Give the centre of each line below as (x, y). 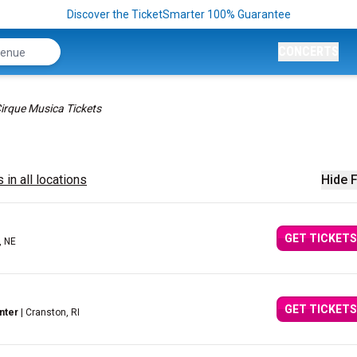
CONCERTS (308, 51)
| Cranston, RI (49, 312)
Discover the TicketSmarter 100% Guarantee (178, 14)
